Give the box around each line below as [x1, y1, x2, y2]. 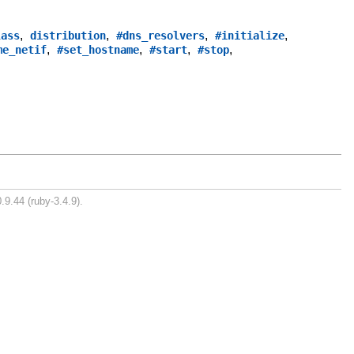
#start [149, 43, 188, 56]
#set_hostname [57, 43, 140, 56]
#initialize [215, 28, 285, 42]
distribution [30, 28, 107, 42]
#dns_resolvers [116, 28, 205, 42]
